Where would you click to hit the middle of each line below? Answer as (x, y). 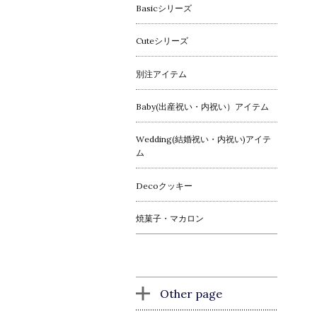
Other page (191, 294)
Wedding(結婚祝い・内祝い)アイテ (203, 139)
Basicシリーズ (164, 8)
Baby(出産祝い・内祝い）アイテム (202, 107)
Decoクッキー (164, 185)
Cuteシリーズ (162, 41)
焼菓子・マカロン (170, 219)
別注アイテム (161, 74)
